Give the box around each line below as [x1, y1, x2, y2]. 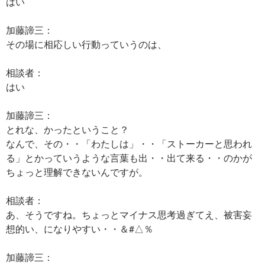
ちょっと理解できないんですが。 [6, 166, 148, 177]
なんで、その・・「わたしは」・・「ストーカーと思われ [6, 138, 252, 149]
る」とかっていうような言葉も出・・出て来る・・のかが [6, 152, 252, 163]
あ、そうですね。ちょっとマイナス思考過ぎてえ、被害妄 [6, 209, 252, 220]
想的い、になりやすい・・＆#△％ [6, 223, 153, 234]
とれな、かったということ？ [6, 124, 129, 135]
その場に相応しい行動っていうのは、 [6, 38, 167, 50]
